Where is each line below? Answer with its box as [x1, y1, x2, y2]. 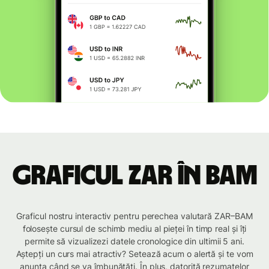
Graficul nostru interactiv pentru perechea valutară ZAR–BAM [16, 211, 253, 222]
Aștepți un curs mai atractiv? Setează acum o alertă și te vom [16, 249, 253, 259]
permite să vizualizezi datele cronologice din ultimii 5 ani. [25, 236, 244, 247]
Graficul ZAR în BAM [12, 162, 257, 190]
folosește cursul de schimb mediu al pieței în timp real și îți [22, 223, 247, 234]
